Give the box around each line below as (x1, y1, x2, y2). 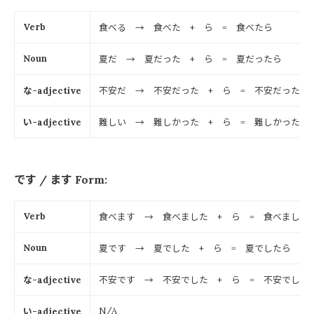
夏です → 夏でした (99, 241, 199, 254)
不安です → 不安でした (99, 273, 217, 286)
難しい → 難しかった (99, 115, 208, 128)
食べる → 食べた (99, 20, 190, 34)
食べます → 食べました (99, 210, 217, 223)
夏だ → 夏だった (99, 52, 190, 65)
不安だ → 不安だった (99, 83, 208, 97)
